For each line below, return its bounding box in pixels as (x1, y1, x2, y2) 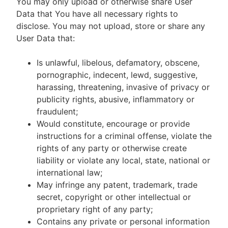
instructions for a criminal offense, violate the (37, 131, 212, 141)
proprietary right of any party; (37, 204, 153, 214)
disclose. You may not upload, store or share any (16, 21, 205, 31)
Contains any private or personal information (37, 216, 210, 226)
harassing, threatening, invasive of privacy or (37, 82, 210, 92)
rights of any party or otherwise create (37, 143, 187, 153)
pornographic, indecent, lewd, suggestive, (37, 70, 197, 80)
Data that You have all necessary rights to (16, 9, 178, 19)
